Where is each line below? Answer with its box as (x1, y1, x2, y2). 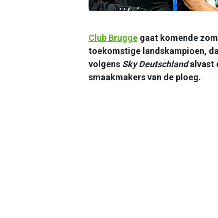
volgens (88, 58, 120, 69)
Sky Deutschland (120, 58, 188, 69)
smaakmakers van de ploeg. (88, 72, 201, 82)
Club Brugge (88, 32, 138, 43)
